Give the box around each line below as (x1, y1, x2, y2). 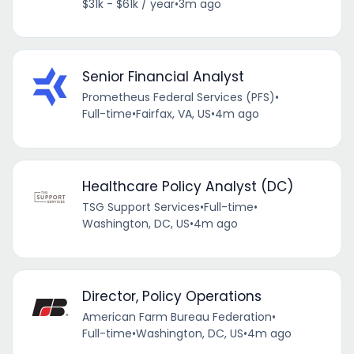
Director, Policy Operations (81, 287, 262, 307)
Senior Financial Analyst (81, 66, 244, 86)
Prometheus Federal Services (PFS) (81, 88, 275, 105)
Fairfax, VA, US (135, 105, 211, 122)
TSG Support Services (81, 199, 200, 216)
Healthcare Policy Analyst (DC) (81, 177, 293, 197)
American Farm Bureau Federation (81, 309, 272, 326)
